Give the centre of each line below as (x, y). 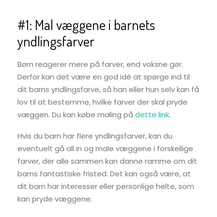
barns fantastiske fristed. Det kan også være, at (104, 174)
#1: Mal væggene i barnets (86, 24)
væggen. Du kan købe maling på (76, 115)
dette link (152, 115)
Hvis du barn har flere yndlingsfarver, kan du (95, 136)
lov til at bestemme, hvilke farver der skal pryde (102, 102)
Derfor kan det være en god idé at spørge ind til (104, 77)
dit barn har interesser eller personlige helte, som (106, 186)
